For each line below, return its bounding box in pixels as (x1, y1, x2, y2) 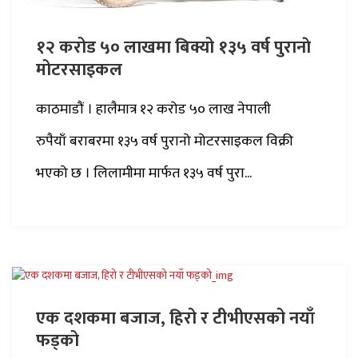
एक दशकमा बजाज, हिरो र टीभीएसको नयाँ (36, 304, 315, 334)
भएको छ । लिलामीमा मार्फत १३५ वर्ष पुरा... (36, 161, 252, 185)
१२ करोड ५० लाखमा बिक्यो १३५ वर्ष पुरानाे (36, 32, 311, 62)
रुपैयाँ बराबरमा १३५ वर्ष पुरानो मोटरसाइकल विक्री (36, 129, 293, 153)
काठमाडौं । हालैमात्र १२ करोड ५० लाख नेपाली (36, 97, 271, 121)
